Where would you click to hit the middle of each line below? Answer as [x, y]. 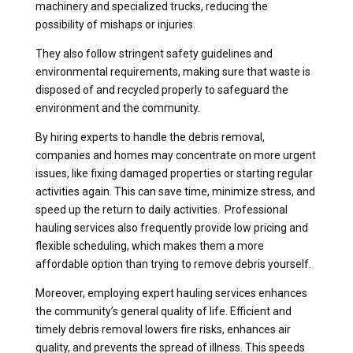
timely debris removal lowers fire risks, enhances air [163, 329]
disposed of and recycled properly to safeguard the [162, 89]
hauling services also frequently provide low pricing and [171, 227]
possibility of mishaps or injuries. [115, 24]
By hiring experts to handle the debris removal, [150, 137]
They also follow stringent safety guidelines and [154, 53]
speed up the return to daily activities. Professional [161, 209]
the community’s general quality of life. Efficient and [163, 311]
